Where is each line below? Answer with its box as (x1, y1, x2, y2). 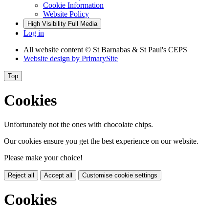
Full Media (68, 20, 97, 27)
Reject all (8, 171, 34, 179)
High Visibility (27, 20, 66, 27)
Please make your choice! (4, 153, 83, 162)
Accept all (44, 171, 72, 179)
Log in (23, 28, 44, 37)
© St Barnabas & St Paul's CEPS (85, 45, 187, 54)
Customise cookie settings (82, 171, 157, 179)
